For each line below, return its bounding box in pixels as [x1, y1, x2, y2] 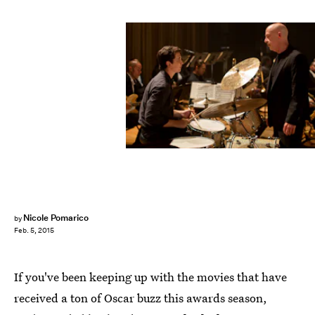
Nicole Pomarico [22, 212, 89, 224]
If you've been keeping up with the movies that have [14, 269, 287, 285]
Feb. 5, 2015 [14, 226, 54, 236]
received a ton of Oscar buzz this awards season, [14, 290, 267, 306]
